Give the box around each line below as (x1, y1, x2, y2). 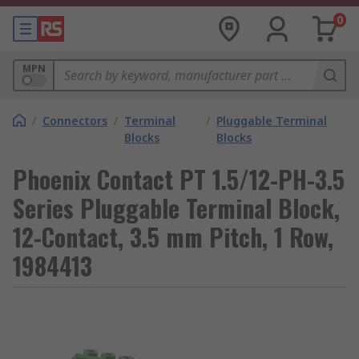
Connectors (42, 113, 107, 128)
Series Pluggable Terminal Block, (13, 190, 340, 226)
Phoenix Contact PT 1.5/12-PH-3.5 (13, 161, 345, 197)
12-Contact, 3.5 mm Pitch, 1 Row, (13, 219, 333, 255)
